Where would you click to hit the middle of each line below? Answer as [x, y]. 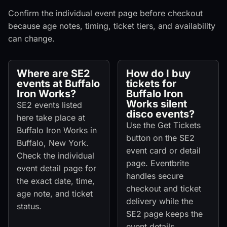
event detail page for [56, 168]
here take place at [51, 118]
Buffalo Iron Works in [57, 130]
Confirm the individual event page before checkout [105, 13]
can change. [31, 39]
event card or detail [163, 151]
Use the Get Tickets [163, 125]
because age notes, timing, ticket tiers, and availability [112, 26]
